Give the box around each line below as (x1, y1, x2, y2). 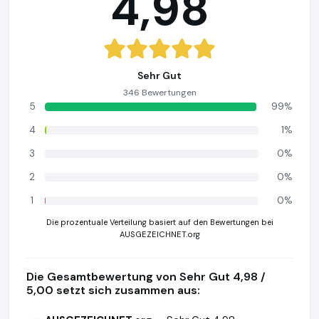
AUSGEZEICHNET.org (119, 229, 200, 239)
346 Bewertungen (122, 87, 197, 98)
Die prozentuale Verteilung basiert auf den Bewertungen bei (46, 217, 273, 227)
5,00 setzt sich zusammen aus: (26, 283, 200, 298)
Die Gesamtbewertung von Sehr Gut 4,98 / (26, 269, 266, 284)
